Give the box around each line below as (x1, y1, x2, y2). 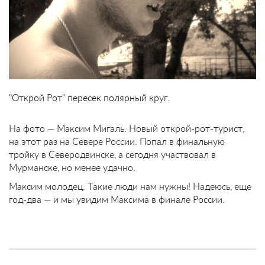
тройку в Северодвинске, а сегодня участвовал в (9, 147, 216, 160)
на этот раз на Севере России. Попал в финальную (9, 134, 225, 147)
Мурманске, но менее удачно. (9, 160, 135, 173)
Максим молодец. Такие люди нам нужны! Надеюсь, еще (9, 179, 251, 192)
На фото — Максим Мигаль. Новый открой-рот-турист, (9, 121, 244, 134)
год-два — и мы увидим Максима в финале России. (9, 192, 225, 205)
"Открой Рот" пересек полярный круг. (9, 91, 170, 104)
